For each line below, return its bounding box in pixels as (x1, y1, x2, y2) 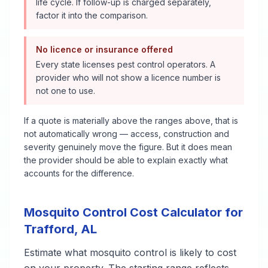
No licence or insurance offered (36, 44, 173, 54)
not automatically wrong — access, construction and (24, 129, 229, 139)
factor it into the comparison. (36, 10, 148, 20)
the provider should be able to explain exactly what (24, 155, 228, 165)
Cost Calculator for (127, 205, 243, 220)
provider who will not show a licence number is (36, 72, 221, 83)
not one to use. (36, 86, 95, 96)
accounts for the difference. (24, 168, 134, 178)
